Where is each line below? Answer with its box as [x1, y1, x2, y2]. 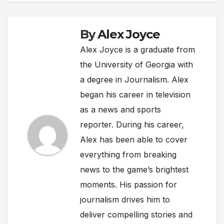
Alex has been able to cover [80, 134, 187, 144]
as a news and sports [80, 104, 161, 114]
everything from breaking [80, 149, 176, 159]
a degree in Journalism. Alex [80, 74, 188, 84]
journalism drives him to [80, 194, 170, 204]
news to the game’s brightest [80, 164, 188, 174]
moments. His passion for [80, 179, 177, 189]
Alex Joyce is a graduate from [80, 44, 195, 54]
